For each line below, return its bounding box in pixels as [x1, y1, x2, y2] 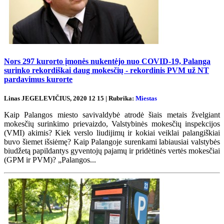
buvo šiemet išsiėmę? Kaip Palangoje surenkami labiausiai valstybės [4, 137, 220, 146]
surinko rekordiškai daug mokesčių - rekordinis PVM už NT [4, 65, 209, 74]
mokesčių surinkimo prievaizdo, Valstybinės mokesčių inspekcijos [4, 119, 220, 128]
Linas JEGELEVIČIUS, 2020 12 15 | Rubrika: [4, 94, 135, 102]
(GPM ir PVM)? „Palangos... [4, 155, 96, 164]
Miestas [135, 94, 157, 102]
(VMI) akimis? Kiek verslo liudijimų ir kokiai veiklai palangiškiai [4, 128, 220, 137]
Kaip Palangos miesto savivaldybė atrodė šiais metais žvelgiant [4, 110, 220, 119]
